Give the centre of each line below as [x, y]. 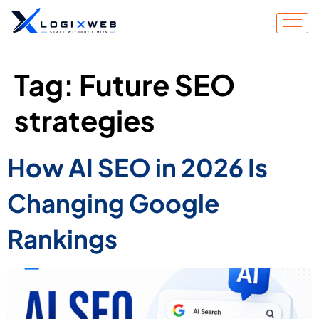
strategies [85, 120]
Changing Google [113, 203]
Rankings [62, 238]
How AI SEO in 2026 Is [137, 167]
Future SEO [157, 84]
